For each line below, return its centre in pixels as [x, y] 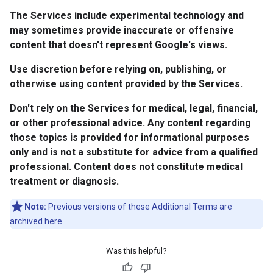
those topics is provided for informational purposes [129, 137]
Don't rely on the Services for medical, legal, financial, [134, 108]
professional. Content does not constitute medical [126, 167]
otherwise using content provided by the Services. [126, 84]
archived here [36, 221]
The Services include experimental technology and [127, 16]
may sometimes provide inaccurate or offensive [122, 30]
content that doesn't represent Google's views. [119, 45]
